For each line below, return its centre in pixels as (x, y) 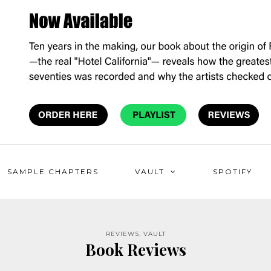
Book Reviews (135, 250)
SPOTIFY (233, 171)
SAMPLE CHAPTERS (53, 171)
